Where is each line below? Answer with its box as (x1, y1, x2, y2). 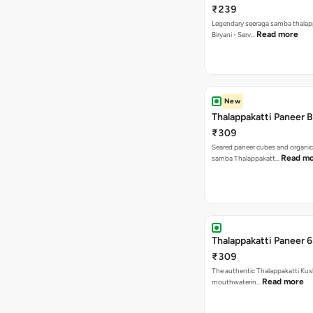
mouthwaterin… (212, 277, 262, 286)
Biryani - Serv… (212, 30, 256, 39)
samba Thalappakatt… (212, 154, 281, 163)
